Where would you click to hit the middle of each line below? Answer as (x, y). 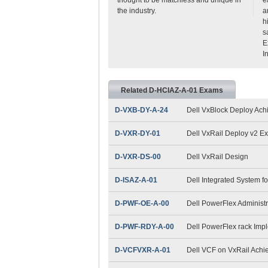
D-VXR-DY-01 (137, 133)
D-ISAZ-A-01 (136, 180)
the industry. (136, 10)
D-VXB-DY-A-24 (141, 110)
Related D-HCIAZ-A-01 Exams (172, 90)
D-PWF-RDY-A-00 (144, 226)
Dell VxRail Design (217, 156)
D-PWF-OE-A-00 (142, 203)
